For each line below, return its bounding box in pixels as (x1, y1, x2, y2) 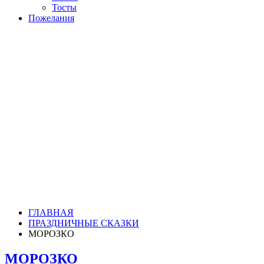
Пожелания (28, 13, 74, 23)
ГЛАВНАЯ (28, 207, 74, 217)
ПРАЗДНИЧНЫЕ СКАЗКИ (28, 218, 139, 228)
